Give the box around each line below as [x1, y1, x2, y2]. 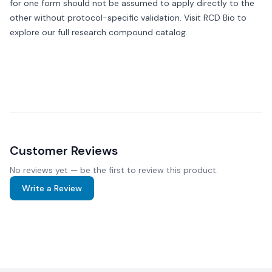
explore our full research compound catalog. [10, 27, 188, 38]
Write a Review [22, 183, 82, 194]
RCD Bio [203, 12, 235, 23]
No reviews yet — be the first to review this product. [10, 165, 218, 175]
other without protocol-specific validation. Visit [10, 12, 203, 23]
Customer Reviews [10, 143, 118, 158]
